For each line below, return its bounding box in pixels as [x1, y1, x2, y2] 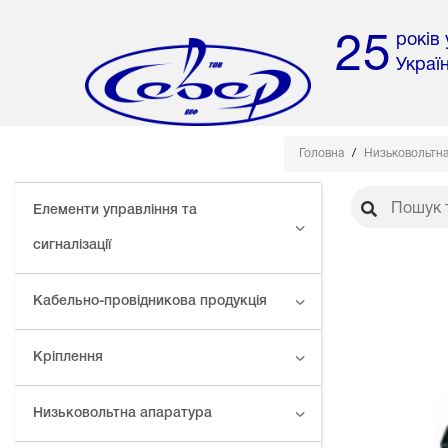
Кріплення [33, 351, 103, 365]
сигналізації [33, 239, 111, 253]
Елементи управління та [33, 204, 197, 218]
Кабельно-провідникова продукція [33, 295, 267, 309]
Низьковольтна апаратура [33, 407, 212, 421]
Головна [299, 148, 347, 160]
